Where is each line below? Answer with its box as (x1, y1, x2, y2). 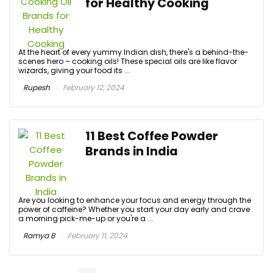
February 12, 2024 (61, 82, 124, 93)
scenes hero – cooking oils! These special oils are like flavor (18, 56, 237, 67)
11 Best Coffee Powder (85, 127, 218, 144)
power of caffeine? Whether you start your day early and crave (18, 204, 250, 214)
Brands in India (85, 143, 178, 160)
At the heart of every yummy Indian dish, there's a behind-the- (18, 47, 249, 58)
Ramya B (21, 230, 55, 241)
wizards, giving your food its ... (18, 65, 130, 76)
